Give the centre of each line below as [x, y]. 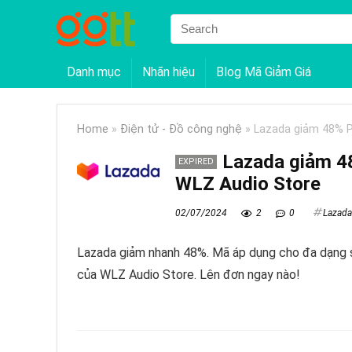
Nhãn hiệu [169, 71]
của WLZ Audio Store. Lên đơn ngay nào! [189, 274]
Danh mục [94, 71]
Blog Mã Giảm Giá [264, 71]
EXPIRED [196, 161]
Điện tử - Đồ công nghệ [181, 129]
